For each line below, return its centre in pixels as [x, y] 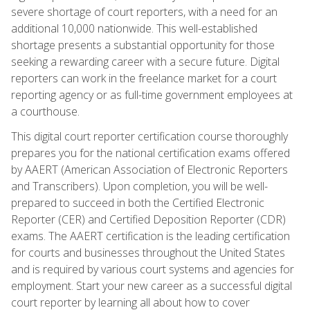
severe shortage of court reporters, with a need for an [144, 11]
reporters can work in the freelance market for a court [144, 78]
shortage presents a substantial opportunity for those [143, 45]
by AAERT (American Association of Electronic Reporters [149, 169]
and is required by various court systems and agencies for [153, 269]
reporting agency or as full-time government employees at [152, 94]
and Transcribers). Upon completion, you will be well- [139, 186]
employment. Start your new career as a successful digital [152, 285]
